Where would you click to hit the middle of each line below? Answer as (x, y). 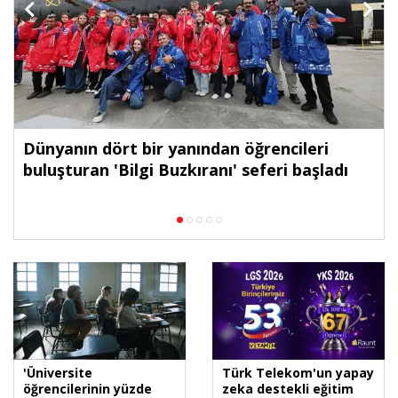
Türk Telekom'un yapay (298, 372)
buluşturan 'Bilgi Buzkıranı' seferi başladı (186, 169)
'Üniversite (58, 372)
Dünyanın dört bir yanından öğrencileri (176, 148)
